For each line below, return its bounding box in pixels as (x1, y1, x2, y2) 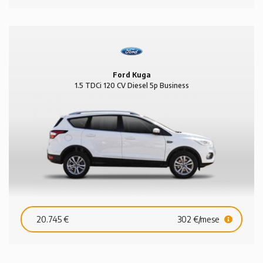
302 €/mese (177, 214, 221, 225)
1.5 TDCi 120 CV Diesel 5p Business (74, 81, 189, 90)
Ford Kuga (112, 70, 151, 80)
